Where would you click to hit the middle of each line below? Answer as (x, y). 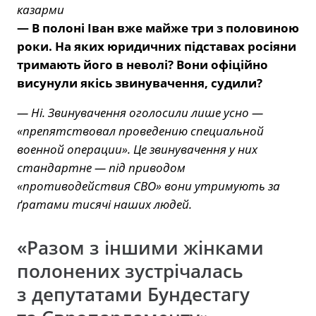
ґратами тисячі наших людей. (104, 204)
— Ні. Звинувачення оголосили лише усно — (140, 112)
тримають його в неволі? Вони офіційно (142, 64)
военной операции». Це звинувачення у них (137, 149)
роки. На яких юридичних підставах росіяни (157, 46)
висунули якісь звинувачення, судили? (140, 83)
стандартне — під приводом (101, 167)
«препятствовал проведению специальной (140, 130)
